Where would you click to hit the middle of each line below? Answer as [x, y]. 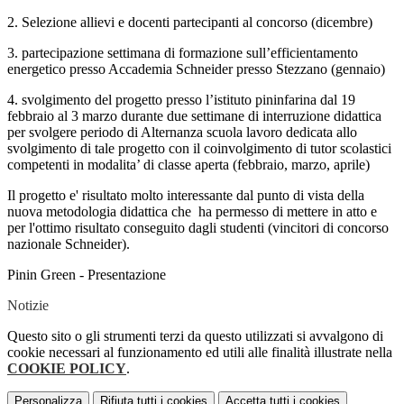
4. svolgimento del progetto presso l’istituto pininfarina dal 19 [181, 100]
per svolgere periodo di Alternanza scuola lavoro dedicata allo [182, 133]
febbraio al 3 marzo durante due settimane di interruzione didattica [194, 116]
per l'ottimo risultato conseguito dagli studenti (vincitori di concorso [198, 228]
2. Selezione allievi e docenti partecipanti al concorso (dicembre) [190, 23]
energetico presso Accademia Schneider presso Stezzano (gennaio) [196, 69]
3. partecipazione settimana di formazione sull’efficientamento [183, 53]
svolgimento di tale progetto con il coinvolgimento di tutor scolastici [199, 149]
